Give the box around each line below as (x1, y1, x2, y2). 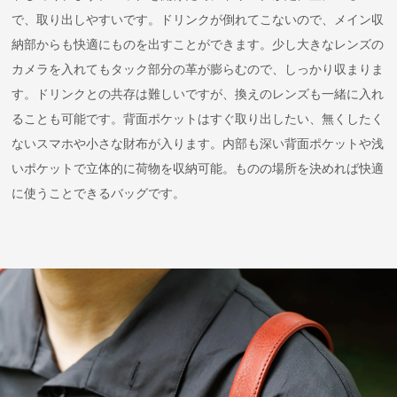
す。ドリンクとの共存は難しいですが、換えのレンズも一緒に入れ (12, 88, 385, 102)
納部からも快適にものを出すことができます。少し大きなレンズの (12, 38, 385, 52)
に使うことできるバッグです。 (12, 187, 186, 201)
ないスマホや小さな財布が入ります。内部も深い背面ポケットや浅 (12, 137, 385, 152)
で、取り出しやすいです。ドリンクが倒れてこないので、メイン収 (12, 13, 385, 27)
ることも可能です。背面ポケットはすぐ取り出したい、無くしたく (12, 113, 385, 127)
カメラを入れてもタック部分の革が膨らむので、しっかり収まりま (12, 63, 385, 77)
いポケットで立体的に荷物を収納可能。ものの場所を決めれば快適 (12, 162, 385, 176)
